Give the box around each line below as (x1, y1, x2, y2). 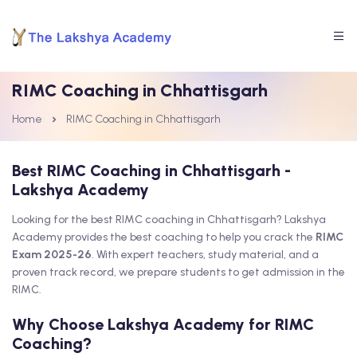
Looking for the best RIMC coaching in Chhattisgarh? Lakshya (12, 213, 326, 226)
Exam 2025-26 (12, 248, 92, 261)
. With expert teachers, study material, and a (92, 248, 319, 261)
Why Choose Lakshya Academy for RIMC (12, 315, 314, 334)
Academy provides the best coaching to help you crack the (12, 230, 316, 244)
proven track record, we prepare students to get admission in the (12, 265, 345, 279)
